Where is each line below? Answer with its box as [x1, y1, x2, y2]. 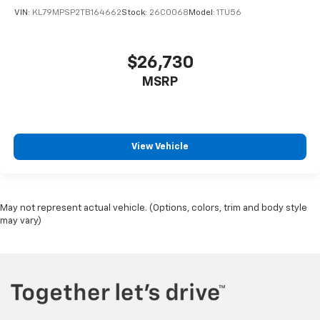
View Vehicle [131, 142, 189, 152]
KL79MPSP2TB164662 [32, 9, 121, 18]
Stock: [121, 9, 149, 18]
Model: [189, 9, 216, 18]
